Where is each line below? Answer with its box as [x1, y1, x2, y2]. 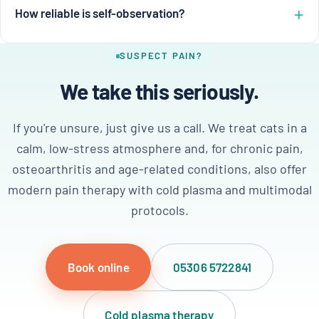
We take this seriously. [60, 78, 259, 104]
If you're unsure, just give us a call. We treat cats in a [12, 119, 307, 135]
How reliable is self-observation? [15, 5, 185, 20]
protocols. [130, 202, 189, 218]
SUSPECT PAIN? [120, 50, 203, 62]
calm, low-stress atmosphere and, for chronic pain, [16, 140, 303, 156]
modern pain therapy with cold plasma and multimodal [7, 181, 312, 197]
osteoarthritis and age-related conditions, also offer [12, 160, 307, 177]
